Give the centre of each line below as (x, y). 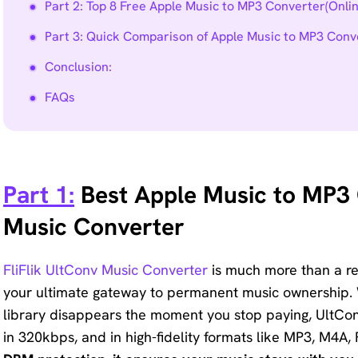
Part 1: (39, 195)
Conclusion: (78, 67)
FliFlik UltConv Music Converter (107, 270)
